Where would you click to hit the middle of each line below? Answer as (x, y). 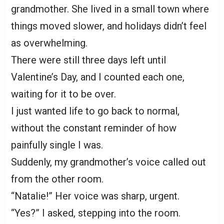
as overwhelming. (49, 43)
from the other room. (57, 179)
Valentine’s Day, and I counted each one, (98, 77)
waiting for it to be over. (63, 94)
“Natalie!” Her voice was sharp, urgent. (95, 196)
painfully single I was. (57, 145)
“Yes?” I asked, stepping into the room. (96, 213)
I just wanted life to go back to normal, (95, 111)
